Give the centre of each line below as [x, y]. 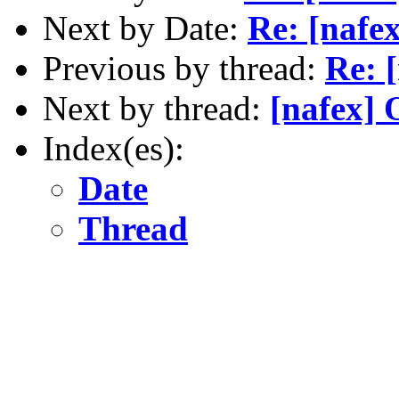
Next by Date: [145, 28]
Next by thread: [156, 108]
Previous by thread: [184, 68]
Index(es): [114, 148]
